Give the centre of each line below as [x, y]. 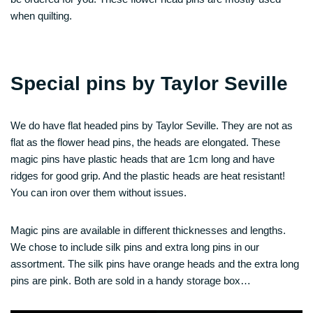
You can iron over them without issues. [99, 192]
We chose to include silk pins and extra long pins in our [135, 247]
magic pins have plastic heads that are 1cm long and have [143, 159]
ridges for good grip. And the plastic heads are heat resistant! [148, 175]
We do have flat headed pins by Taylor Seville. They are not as [152, 125]
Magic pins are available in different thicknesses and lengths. [148, 230]
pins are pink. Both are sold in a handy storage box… [131, 280]
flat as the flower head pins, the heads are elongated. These [145, 142]
